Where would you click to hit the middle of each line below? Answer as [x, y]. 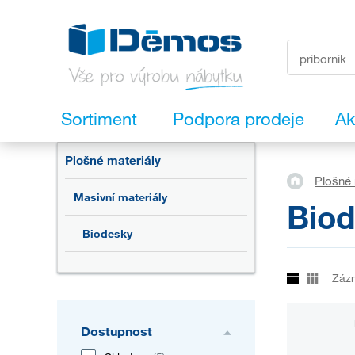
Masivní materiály [120, 197]
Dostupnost [116, 331]
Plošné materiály [113, 160]
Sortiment [99, 119]
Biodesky [107, 234]
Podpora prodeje [239, 119]
